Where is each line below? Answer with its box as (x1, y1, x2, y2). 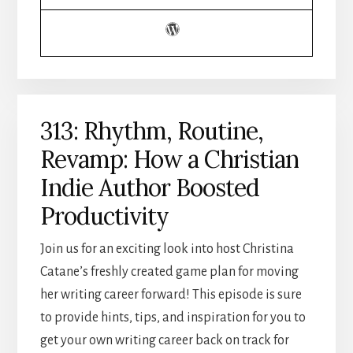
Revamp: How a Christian (39, 144, 299, 175)
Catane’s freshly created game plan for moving (39, 265, 299, 280)
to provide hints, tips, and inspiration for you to (39, 310, 306, 325)
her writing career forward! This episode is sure (39, 288, 302, 303)
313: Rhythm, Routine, (39, 116, 263, 147)
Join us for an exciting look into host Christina (39, 242, 294, 257)
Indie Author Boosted (39, 173, 259, 203)
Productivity (39, 201, 169, 232)
